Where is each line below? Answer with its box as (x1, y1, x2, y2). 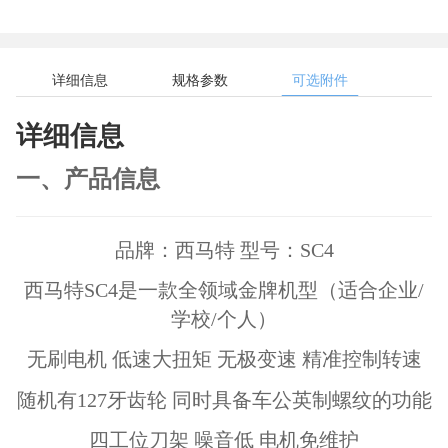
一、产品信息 (16, 166, 160, 193)
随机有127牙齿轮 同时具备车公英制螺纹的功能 (16, 388, 432, 411)
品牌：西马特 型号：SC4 (114, 239, 334, 262)
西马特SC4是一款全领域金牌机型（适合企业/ (24, 279, 424, 302)
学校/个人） (171, 308, 277, 331)
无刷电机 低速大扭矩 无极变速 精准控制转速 (26, 348, 422, 371)
